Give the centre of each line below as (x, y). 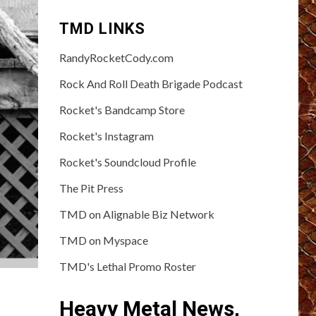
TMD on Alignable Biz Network (136, 214)
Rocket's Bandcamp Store (122, 110)
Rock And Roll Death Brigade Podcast (151, 84)
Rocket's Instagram (106, 136)
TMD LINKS (102, 29)
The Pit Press (91, 188)
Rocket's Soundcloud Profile (127, 162)
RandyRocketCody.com (116, 58)
